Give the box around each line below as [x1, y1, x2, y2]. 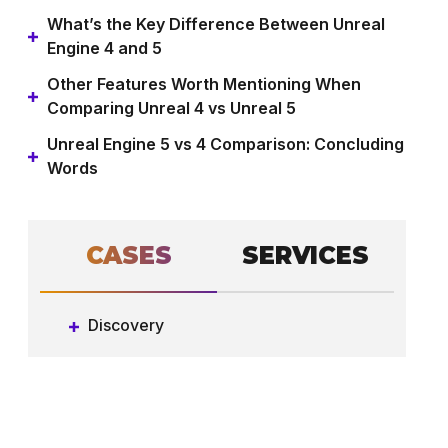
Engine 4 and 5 [47, 38, 162, 58]
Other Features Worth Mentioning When [47, 74, 361, 94]
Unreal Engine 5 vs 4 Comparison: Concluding [47, 134, 404, 154]
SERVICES [242, 241, 369, 270]
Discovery [88, 315, 164, 335]
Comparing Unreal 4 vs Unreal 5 [47, 98, 296, 118]
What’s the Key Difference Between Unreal [47, 14, 385, 34]
